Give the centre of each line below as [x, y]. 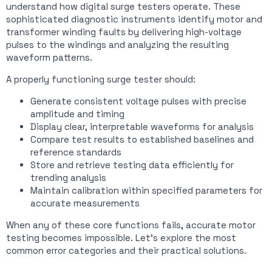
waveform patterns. [49, 57]
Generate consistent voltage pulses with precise [138, 101]
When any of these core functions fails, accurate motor [131, 225]
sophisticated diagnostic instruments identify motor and [134, 19]
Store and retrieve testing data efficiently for [132, 165]
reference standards [76, 152]
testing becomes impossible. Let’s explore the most [121, 237]
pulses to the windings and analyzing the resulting [117, 44]
